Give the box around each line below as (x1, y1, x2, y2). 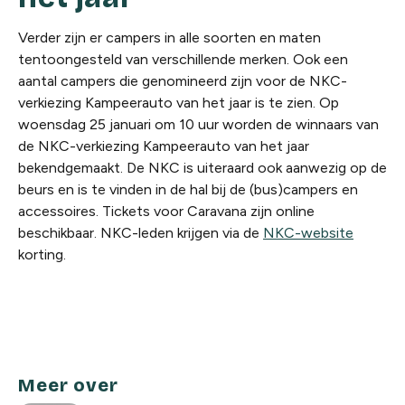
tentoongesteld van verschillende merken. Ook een (18, 51, 348, 68)
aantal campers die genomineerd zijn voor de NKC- (18, 72, 347, 89)
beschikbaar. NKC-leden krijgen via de (18, 224, 263, 241)
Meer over (18, 374, 118, 396)
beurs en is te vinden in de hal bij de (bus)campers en (18, 181, 358, 198)
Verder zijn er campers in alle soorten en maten (18, 29, 321, 46)
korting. (18, 246, 66, 263)
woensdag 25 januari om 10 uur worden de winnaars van (18, 116, 379, 133)
